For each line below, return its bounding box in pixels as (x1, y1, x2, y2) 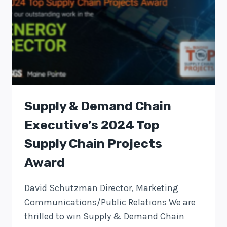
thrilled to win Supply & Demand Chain (24, 211, 184, 222)
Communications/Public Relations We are (24, 197, 196, 208)
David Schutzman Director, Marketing (24, 182, 178, 194)
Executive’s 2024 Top (24, 118, 159, 133)
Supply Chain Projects (24, 136, 162, 152)
